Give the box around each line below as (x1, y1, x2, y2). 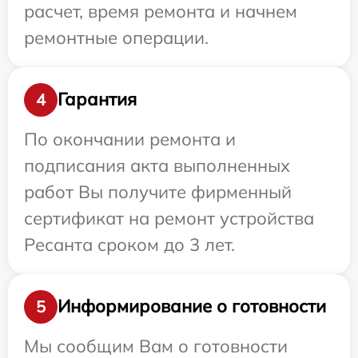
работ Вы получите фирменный (24, 180, 292, 203)
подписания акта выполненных (24, 153, 290, 177)
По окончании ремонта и (24, 127, 236, 150)
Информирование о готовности (58, 295, 326, 318)
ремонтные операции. (24, 26, 209, 49)
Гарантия (58, 88, 137, 111)
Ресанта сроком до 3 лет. (24, 233, 235, 256)
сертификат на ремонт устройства (24, 206, 314, 229)
